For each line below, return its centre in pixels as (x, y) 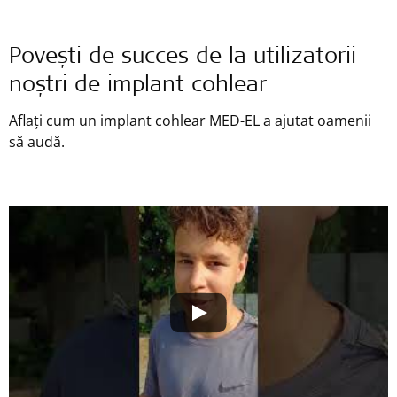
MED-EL (234, 120)
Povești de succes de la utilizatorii (183, 58)
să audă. (37, 141)
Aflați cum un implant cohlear (109, 120)
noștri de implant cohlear (138, 86)
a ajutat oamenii (315, 120)
